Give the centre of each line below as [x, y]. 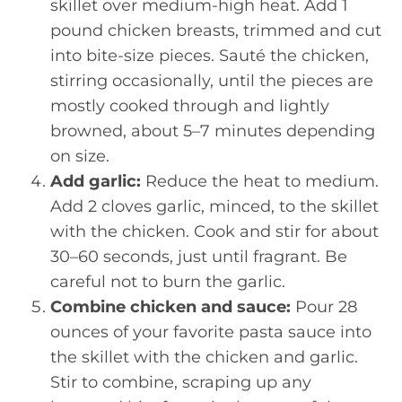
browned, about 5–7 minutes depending [213, 131]
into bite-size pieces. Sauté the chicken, [210, 56]
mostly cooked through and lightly [190, 106]
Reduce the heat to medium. [260, 181]
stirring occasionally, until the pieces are [212, 81]
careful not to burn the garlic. [168, 282]
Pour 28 [324, 307]
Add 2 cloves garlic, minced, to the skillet [214, 206]
